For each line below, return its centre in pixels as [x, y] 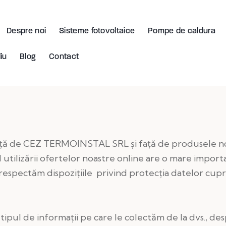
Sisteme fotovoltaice [97, 30]
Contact [64, 56]
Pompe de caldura [182, 30]
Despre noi [26, 30]
